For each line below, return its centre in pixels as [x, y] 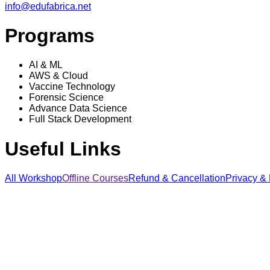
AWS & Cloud [58, 76]
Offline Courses [95, 178]
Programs [50, 36]
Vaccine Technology [72, 87]
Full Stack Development [80, 119]
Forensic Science [66, 98]
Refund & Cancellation [177, 178]
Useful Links [63, 149]
